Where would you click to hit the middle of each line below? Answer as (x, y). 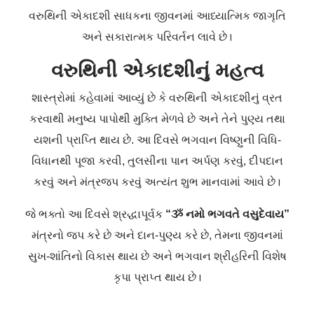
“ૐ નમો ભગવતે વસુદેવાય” (227, 214)
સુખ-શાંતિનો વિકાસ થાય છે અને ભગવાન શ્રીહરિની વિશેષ (157, 256)
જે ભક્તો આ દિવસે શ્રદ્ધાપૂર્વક (95, 214)
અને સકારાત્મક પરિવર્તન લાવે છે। (157, 36)
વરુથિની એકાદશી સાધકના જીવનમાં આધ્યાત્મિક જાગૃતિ (157, 15)
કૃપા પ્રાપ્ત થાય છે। (157, 277)
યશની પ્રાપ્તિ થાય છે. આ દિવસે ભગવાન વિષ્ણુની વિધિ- (157, 139)
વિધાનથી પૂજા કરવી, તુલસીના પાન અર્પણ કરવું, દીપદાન (157, 161)
